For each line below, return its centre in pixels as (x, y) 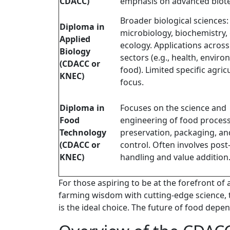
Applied (75, 39)
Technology (83, 133)
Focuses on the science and (173, 108)
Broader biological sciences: (174, 21)
